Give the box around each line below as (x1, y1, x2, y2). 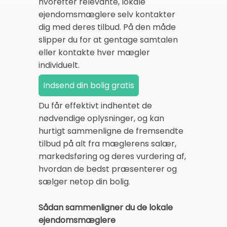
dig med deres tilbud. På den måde (39, 21, 176, 33)
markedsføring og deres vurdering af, (39, 150, 186, 162)
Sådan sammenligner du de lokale (39, 202, 173, 214)
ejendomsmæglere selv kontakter (39, 9, 175, 20)
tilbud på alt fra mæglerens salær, (39, 138, 176, 149)
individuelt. (39, 59, 80, 71)
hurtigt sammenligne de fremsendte (39, 125, 183, 137)
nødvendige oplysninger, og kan (39, 112, 164, 124)
